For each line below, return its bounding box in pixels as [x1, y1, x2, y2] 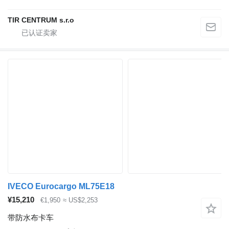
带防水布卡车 [8, 213, 54, 222]
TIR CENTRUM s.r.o [8, 16, 74, 25]
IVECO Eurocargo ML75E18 [8, 182, 114, 191]
